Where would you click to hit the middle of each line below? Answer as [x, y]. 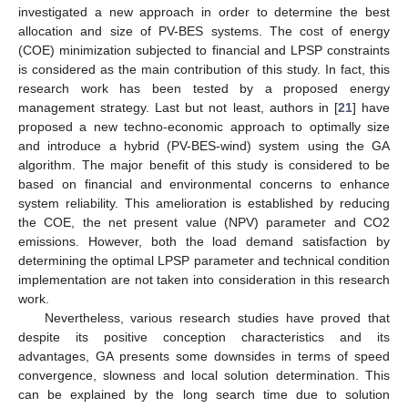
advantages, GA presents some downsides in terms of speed [204, 357]
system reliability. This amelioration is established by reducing [204, 204]
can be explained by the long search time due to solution [204, 395]
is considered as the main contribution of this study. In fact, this [204, 70]
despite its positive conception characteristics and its [204, 337]
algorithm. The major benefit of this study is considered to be [204, 165]
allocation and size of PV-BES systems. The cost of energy [204, 31]
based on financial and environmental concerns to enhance [204, 184]
